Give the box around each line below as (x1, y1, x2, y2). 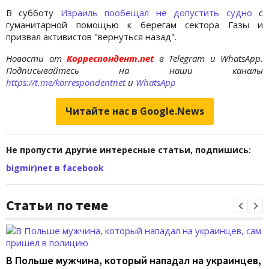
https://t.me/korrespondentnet (6, 76, 125, 88)
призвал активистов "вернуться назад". (6, 30, 177, 43)
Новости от (6, 52, 62, 64)
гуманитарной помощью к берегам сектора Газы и (6, 18, 263, 31)
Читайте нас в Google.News (65, 104, 204, 118)
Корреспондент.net (61, 52, 159, 64)
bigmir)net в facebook (6, 162, 104, 174)
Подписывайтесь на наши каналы (6, 64, 263, 76)
